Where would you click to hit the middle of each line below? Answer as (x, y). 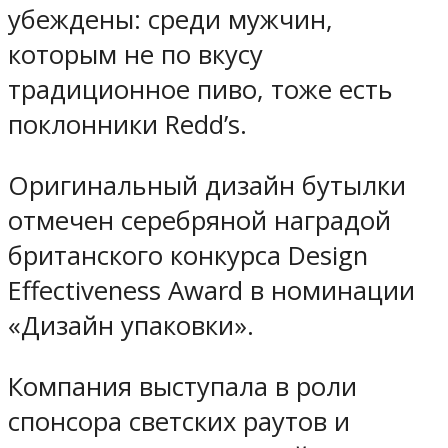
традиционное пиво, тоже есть (200, 90)
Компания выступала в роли (182, 386)
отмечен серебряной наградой (199, 221)
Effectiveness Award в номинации (211, 291)
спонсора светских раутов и (179, 421)
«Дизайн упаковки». (131, 326)
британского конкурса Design (188, 256)
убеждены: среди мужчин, (170, 20)
